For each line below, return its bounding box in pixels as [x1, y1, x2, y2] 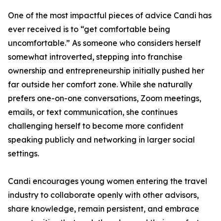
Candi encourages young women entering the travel [8, 176, 207, 186]
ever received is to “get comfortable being [8, 24, 170, 34]
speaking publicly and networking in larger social [8, 135, 195, 145]
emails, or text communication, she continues [8, 107, 178, 117]
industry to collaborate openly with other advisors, [8, 190, 199, 200]
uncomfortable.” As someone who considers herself [8, 38, 201, 48]
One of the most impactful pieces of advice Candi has [8, 10, 212, 20]
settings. [8, 148, 39, 158]
